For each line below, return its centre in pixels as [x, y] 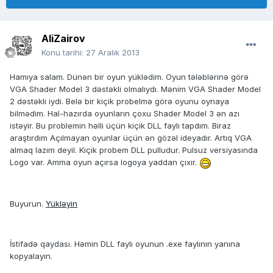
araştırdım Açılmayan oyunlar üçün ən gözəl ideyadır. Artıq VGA [131, 138]
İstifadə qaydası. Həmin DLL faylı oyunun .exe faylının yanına [125, 243]
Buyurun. [28, 203]
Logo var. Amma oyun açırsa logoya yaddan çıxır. [105, 162]
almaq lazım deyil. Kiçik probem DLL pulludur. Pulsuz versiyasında [134, 150]
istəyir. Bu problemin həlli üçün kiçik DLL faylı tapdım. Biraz [120, 126]
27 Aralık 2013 [113, 53]
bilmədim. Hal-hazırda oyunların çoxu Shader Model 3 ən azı [125, 114]
